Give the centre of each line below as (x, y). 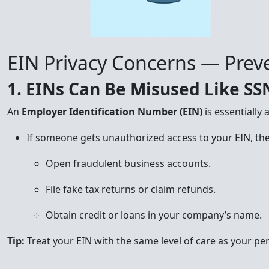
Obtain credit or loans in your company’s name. (154, 215)
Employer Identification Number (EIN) (112, 112)
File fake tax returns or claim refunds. (131, 189)
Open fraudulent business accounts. (128, 163)
